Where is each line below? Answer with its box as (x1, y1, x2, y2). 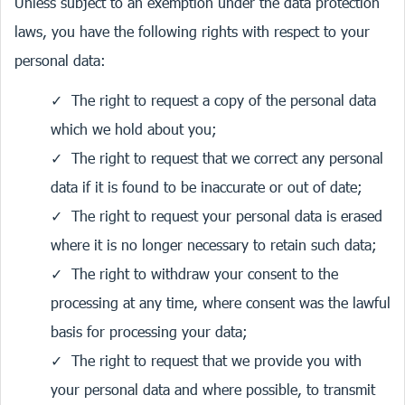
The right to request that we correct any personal (71, 149, 383, 166)
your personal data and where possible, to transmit (51, 381, 375, 398)
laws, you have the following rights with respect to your (14, 23, 370, 40)
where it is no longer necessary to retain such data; (51, 236, 377, 253)
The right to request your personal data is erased (71, 207, 382, 224)
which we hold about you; (51, 120, 217, 137)
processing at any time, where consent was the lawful (51, 294, 391, 311)
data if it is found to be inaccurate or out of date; (51, 178, 363, 195)
